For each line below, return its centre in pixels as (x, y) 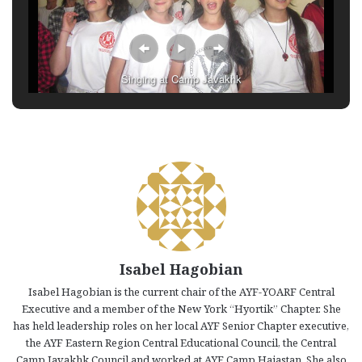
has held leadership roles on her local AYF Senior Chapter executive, (181, 326)
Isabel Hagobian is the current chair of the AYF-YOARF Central (181, 292)
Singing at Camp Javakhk (181, 79)
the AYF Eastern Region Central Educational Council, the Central (181, 343)
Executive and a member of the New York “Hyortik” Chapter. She (181, 309)
